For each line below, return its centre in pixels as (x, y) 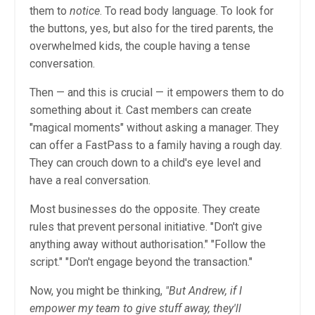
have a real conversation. (90, 181)
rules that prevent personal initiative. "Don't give (146, 227)
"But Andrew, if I (204, 291)
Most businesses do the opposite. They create (145, 210)
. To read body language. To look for (187, 11)
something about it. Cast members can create (141, 110)
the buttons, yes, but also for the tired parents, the (152, 29)
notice (85, 11)
